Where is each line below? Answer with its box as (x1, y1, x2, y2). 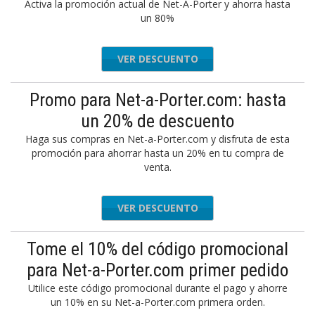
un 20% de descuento (81, 110, 234, 131)
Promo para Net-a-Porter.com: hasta (29, 89, 286, 110)
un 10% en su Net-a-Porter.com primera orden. (50, 295, 265, 309)
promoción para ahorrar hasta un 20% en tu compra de (31, 146, 284, 160)
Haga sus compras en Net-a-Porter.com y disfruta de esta (25, 132, 290, 146)
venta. (143, 160, 172, 174)
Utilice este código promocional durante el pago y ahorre (27, 281, 288, 295)
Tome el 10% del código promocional (27, 238, 288, 259)
